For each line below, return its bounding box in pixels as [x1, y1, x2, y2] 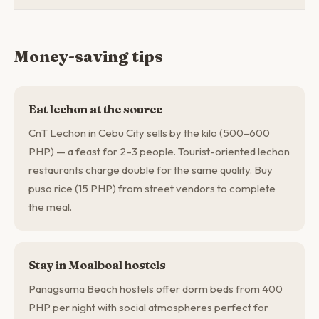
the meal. [28, 200, 72, 214]
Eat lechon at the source [28, 102, 162, 116]
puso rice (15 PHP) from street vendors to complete [28, 182, 276, 195]
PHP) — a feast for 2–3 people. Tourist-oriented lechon [28, 145, 290, 158]
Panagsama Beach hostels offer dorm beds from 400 [28, 282, 283, 296]
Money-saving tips [14, 46, 163, 66]
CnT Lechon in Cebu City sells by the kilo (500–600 [28, 126, 270, 140]
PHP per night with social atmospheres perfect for [28, 300, 268, 314]
